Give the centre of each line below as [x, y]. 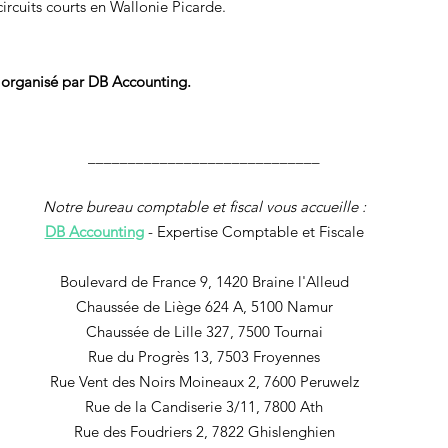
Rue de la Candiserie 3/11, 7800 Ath [204, 407]
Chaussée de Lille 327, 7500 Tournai [204, 332]
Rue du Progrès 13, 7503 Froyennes [204, 357]
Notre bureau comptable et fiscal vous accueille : [204, 207]
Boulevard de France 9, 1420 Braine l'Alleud [204, 282]
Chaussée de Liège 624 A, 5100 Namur [204, 307]
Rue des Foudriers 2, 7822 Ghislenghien [204, 432]
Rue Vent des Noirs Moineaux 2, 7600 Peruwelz [204, 382]
